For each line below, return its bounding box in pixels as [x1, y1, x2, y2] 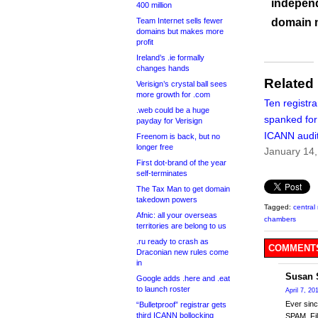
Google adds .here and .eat [136, 274, 230, 283]
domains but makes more [136, 27, 224, 35]
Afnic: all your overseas [136, 211, 217, 219]
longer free [136, 143, 173, 151]
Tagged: [264, 203, 293, 212]
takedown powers [136, 195, 197, 204]
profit [136, 38, 153, 46]
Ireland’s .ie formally [136, 53, 204, 62]
